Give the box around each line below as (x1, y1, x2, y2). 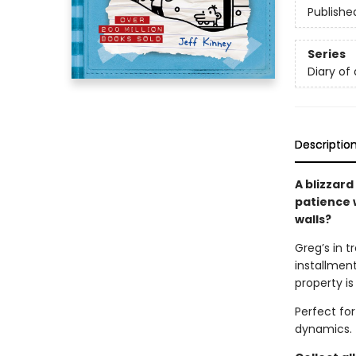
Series (307, 46, 346, 63)
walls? (294, 211, 334, 227)
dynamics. (294, 321, 352, 337)
